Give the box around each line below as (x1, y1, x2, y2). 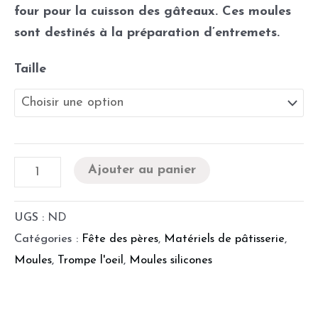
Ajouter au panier (88, 163, 197, 177)
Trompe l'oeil (57, 254, 124, 266)
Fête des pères (82, 233, 158, 245)
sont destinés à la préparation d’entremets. (14, 26, 280, 40)
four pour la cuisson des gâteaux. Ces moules (14, 4, 291, 18)
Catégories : (14, 233, 82, 245)
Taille (14, 62, 46, 77)
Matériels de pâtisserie (164, 233, 285, 245)
